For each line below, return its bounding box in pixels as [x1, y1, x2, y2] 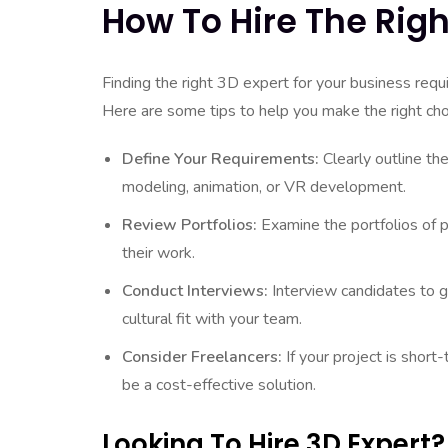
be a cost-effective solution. [122, 374, 316, 396]
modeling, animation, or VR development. [122, 176, 406, 198]
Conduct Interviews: [122, 280, 268, 302]
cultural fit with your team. [122, 308, 302, 330]
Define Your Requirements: [122, 148, 319, 170]
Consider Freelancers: [122, 346, 282, 368]
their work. [122, 242, 195, 264]
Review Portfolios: [122, 214, 257, 236]
